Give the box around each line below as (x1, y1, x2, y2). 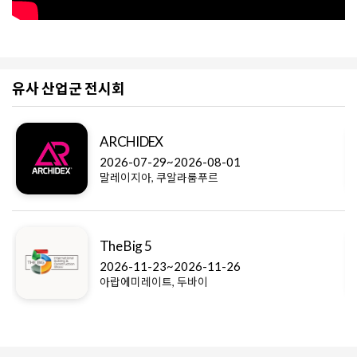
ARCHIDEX (100, 133, 163, 151)
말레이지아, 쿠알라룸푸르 (100, 171, 218, 185)
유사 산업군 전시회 (12, 80, 125, 98)
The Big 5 (100, 237, 151, 255)
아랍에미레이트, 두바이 (100, 275, 208, 289)
